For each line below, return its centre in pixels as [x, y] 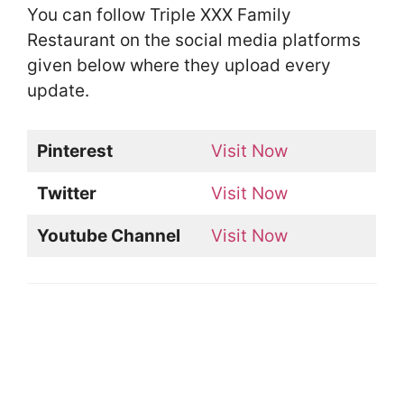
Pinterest [74, 151]
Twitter [66, 193]
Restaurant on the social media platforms [194, 41]
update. [58, 91]
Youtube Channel [108, 235]
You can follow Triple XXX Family [159, 15]
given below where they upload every [179, 66]
